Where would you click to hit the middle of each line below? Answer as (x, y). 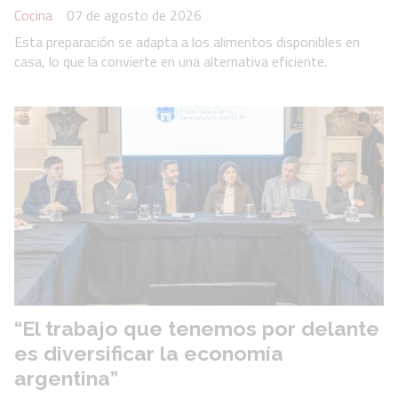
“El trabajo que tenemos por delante (197, 328)
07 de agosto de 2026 (134, 15)
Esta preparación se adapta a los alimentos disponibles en (187, 41)
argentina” (66, 378)
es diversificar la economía (149, 353)
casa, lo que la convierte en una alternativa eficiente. (171, 61)
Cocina (33, 15)
